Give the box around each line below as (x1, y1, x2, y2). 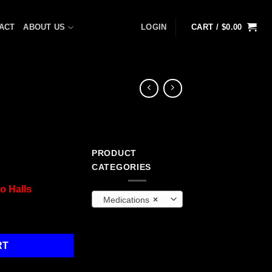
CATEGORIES (92, 161, 152, 172)
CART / (191, 22, 222, 32)
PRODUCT (92, 148, 137, 158)
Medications (103, 194, 150, 205)
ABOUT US (23, 22, 66, 32)
